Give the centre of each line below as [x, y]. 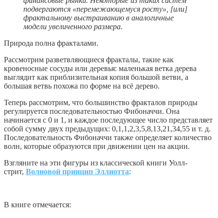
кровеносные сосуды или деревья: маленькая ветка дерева [100, 68]
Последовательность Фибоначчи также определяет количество [108, 137]
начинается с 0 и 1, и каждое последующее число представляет [108, 120]
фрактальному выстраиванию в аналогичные [99, 18]
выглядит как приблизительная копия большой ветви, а [96, 77]
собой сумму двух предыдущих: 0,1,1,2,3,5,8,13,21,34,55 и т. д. [107, 128]
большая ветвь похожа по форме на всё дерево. [82, 86]
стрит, [15, 171]
